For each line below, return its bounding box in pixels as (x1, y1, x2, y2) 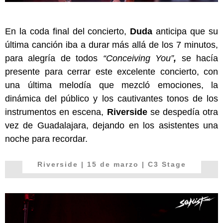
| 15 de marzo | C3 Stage (81, 160, 186, 169)
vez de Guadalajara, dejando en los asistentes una (5, 120, 218, 131)
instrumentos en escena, (5, 107, 107, 117)
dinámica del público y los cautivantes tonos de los (5, 94, 218, 104)
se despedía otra (147, 107, 218, 117)
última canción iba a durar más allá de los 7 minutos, (5, 40, 218, 50)
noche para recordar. (5, 134, 88, 144)
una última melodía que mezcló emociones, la (5, 80, 218, 91)
